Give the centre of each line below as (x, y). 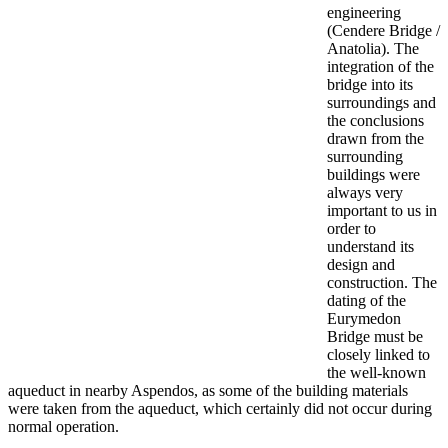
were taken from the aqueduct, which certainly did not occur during (220, 408)
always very (365, 192)
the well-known (376, 372)
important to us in (382, 210)
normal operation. (63, 426)
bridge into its (370, 84)
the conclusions (375, 120)
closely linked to (378, 354)
